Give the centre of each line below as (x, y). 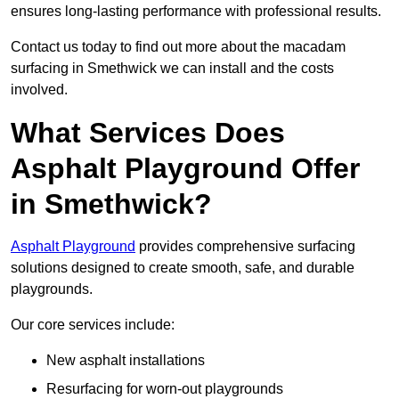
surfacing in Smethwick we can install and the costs (172, 69)
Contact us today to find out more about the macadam (178, 47)
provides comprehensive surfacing (245, 247)
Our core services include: (93, 325)
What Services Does (148, 133)
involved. (39, 90)
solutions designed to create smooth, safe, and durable (183, 268)
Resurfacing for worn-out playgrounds (165, 389)
